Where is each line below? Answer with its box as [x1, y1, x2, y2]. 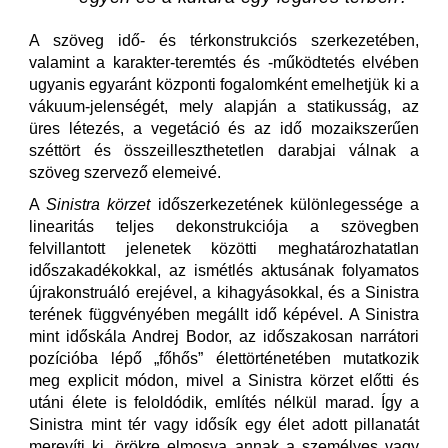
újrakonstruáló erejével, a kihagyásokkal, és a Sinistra [29, 284, 419, 301]
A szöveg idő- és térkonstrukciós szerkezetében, [29, 32, 419, 49]
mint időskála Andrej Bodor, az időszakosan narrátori [29, 328, 419, 345]
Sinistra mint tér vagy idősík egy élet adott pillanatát [29, 416, 419, 433]
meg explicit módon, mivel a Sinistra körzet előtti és [29, 372, 419, 389]
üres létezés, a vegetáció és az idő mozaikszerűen [29, 120, 419, 137]
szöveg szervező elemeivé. [29, 164, 221, 181]
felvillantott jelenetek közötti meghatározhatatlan [29, 240, 419, 257]
